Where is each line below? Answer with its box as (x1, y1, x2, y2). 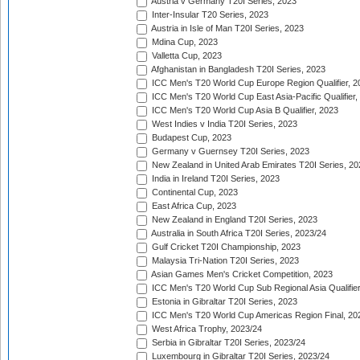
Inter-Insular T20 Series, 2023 (149, 10, 268, 20)
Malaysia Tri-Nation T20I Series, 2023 (149, 256, 299, 266)
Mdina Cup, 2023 (149, 37, 218, 47)
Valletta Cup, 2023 (149, 51, 222, 61)
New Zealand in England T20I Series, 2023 (149, 215, 317, 225)
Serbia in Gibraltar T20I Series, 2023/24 (149, 337, 305, 348)
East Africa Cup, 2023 (149, 201, 236, 211)
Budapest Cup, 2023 (149, 133, 231, 143)
